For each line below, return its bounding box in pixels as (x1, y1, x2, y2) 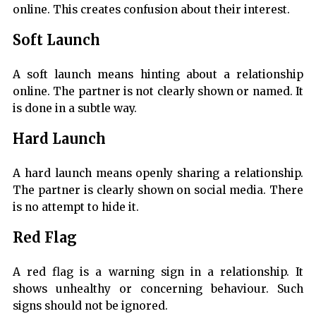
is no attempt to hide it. (13, 200, 139, 214)
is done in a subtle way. (13, 102, 137, 116)
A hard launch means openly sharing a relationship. (13, 166, 303, 181)
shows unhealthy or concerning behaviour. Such (13, 282, 303, 296)
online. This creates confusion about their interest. (13, 3, 290, 17)
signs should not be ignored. (13, 299, 168, 313)
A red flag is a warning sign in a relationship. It (13, 265, 303, 279)
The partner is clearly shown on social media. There (13, 183, 303, 197)
